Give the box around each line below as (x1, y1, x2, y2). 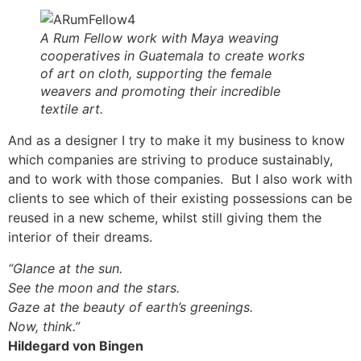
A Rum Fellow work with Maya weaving (40, 30, 279, 47)
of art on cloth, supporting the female (40, 65, 272, 82)
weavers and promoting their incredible (40, 83, 280, 100)
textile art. (40, 101, 107, 118)
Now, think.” (8, 317, 80, 334)
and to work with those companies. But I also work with (8, 171, 352, 188)
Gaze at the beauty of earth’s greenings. (8, 298, 253, 315)
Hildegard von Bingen (8, 337, 143, 354)
